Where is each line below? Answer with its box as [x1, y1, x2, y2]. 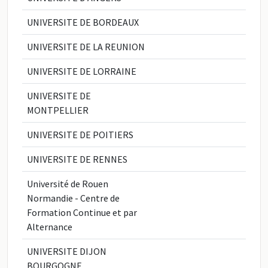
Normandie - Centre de [27, 192, 120, 204]
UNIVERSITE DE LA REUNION [27, 41, 145, 53]
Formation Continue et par [27, 206, 137, 218]
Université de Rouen [27, 178, 108, 190]
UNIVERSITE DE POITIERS [27, 129, 133, 141]
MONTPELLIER [27, 104, 89, 116]
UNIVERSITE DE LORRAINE [27, 65, 136, 77]
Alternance [27, 221, 72, 233]
